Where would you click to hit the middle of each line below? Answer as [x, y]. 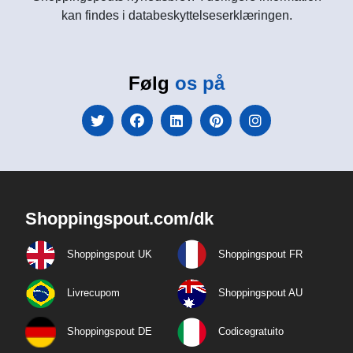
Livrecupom [93, 292]
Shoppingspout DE [110, 331]
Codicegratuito [251, 331]
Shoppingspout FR [260, 254]
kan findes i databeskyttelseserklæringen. [176, 15]
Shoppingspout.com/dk [119, 218]
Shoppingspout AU [260, 292]
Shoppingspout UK [110, 254]
